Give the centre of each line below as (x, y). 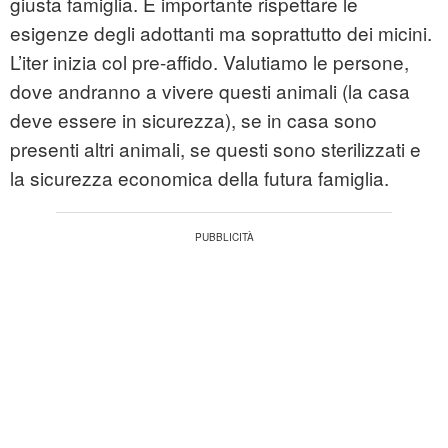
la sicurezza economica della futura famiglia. (199, 178)
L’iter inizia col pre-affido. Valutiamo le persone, (209, 62)
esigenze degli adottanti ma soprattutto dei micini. (221, 33)
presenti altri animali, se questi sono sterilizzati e (215, 149)
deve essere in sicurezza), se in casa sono (193, 120)
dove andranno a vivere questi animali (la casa (210, 91)
